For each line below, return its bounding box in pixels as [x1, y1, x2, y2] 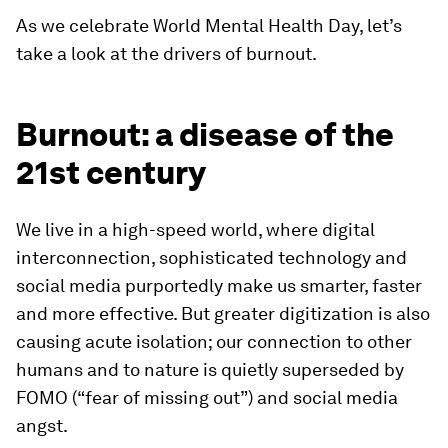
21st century [16, 152, 206, 192]
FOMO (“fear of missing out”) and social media [16, 386, 398, 408]
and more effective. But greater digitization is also [16, 302, 430, 324]
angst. [16, 414, 68, 436]
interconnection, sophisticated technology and [16, 246, 407, 268]
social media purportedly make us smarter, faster [16, 274, 422, 296]
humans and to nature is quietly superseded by [16, 358, 404, 380]
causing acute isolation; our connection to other [16, 330, 412, 352]
